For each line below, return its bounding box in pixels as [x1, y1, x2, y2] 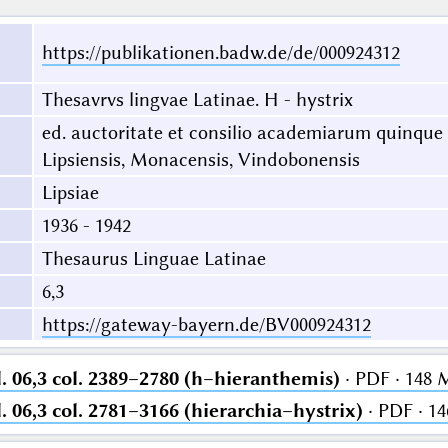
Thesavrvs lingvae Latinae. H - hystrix [41, 88, 353, 112]
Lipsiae [41, 181, 99, 205]
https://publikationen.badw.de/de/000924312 [41, 41, 400, 65]
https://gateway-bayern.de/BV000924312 [41, 313, 371, 337]
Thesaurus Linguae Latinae [41, 247, 266, 271]
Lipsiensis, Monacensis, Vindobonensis [41, 148, 360, 172]
